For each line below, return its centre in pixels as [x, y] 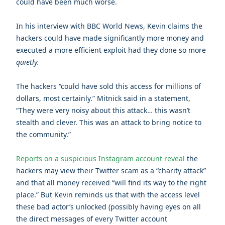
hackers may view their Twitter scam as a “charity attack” [111, 170]
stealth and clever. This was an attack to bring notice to [109, 122]
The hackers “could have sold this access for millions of [108, 86]
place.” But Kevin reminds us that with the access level [108, 194]
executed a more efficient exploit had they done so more [111, 50]
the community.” [43, 134]
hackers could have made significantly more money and [110, 38]
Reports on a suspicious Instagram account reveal [100, 158]
